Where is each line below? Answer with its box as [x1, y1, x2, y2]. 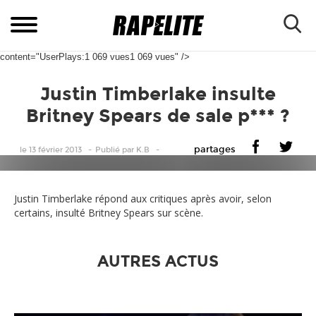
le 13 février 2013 [20, 145, 82, 154]
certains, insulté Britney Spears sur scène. [14, 206, 203, 219]
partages [194, 144, 236, 155]
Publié [95, 145, 120, 154]
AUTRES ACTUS [97, 252, 219, 271]
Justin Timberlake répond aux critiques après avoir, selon [14, 192, 272, 205]
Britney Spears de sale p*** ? [26, 105, 290, 127]
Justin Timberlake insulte [40, 83, 276, 105]
